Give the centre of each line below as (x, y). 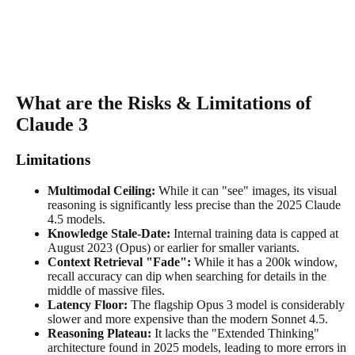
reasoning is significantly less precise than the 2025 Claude (194, 204)
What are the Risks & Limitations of (164, 103)
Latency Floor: (88, 304)
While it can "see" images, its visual (246, 190)
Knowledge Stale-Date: (109, 233)
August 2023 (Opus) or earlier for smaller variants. (174, 247)
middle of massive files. (106, 290)
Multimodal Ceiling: (101, 190)
